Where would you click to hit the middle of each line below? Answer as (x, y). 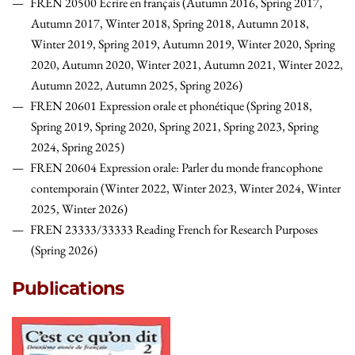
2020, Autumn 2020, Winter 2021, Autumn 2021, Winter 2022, (187, 65)
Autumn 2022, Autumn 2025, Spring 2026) (137, 86)
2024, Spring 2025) (78, 147)
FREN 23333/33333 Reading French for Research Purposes (174, 230)
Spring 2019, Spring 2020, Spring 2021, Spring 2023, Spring (175, 127)
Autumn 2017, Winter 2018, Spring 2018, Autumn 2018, (170, 24)
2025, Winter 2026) (79, 209)
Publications (68, 289)
